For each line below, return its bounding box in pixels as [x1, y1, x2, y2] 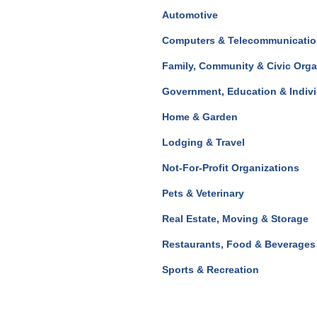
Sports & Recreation [162, 264, 259, 276]
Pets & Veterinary [162, 188, 244, 200]
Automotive [162, 9, 218, 21]
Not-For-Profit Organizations [162, 162, 299, 174]
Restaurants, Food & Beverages [162, 238, 316, 250]
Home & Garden [162, 111, 238, 123]
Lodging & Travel [162, 137, 245, 149]
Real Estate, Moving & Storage [162, 213, 309, 225]
